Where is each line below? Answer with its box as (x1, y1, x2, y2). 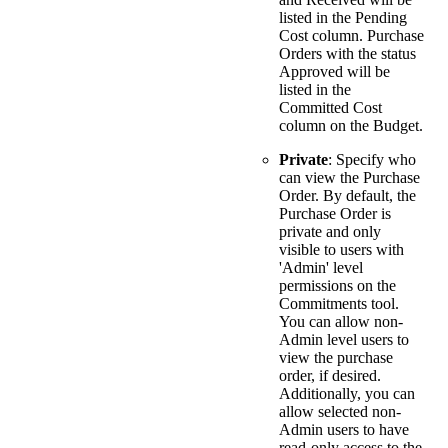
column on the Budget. (279, 117, 423, 135)
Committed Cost (279, 99, 382, 117)
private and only (279, 223, 381, 241)
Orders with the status (279, 45, 416, 63)
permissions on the (279, 277, 396, 295)
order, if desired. (279, 367, 381, 385)
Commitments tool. (279, 295, 399, 313)
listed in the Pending (279, 9, 407, 27)
